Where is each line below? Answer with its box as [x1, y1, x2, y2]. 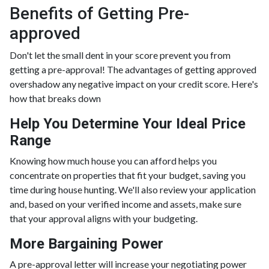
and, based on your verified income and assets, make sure [10, 198, 241, 210]
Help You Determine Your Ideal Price [10, 115, 246, 132]
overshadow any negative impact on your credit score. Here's [10, 77, 258, 89]
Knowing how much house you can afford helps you [10, 154, 217, 166]
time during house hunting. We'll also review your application [10, 183, 256, 195]
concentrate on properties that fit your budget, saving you [10, 169, 246, 181]
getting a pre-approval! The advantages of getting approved [10, 63, 256, 75]
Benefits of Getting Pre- [10, 3, 189, 23]
